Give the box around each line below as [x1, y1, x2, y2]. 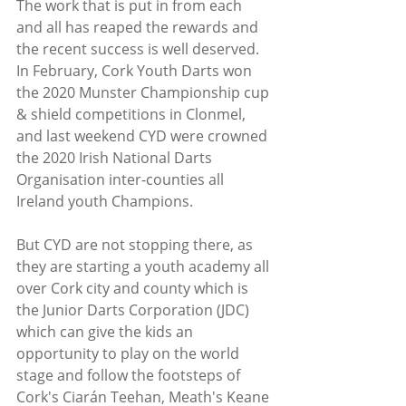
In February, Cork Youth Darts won [16, 60, 256, 81]
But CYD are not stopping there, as [16, 234, 256, 255]
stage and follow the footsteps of [16, 364, 244, 385]
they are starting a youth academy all [16, 256, 273, 276]
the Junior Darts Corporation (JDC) [16, 299, 253, 320]
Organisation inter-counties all [16, 169, 227, 189]
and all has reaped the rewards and [16, 16, 262, 37]
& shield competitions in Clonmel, [16, 103, 249, 124]
